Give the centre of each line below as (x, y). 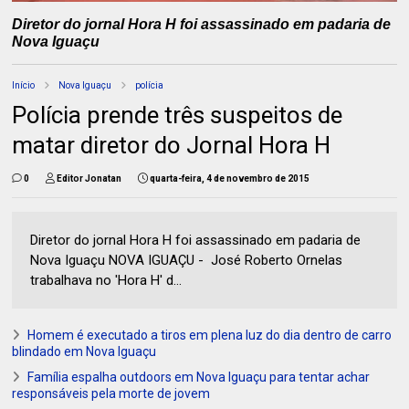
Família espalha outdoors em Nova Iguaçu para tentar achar (199, 377)
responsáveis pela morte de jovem (111, 393)
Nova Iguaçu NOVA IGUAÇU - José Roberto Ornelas (187, 260)
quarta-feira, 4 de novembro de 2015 (230, 178)
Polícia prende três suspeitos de (178, 115)
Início (24, 85)
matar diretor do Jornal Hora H (172, 145)
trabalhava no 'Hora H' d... (106, 280)
